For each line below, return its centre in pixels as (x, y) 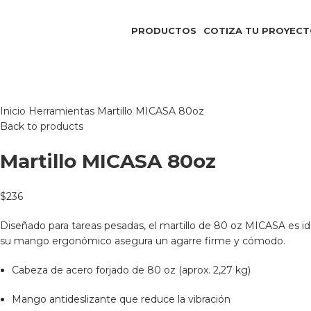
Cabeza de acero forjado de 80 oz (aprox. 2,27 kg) (131, 270)
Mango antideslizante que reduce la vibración (121, 300)
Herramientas (63, 111)
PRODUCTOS (164, 30)
